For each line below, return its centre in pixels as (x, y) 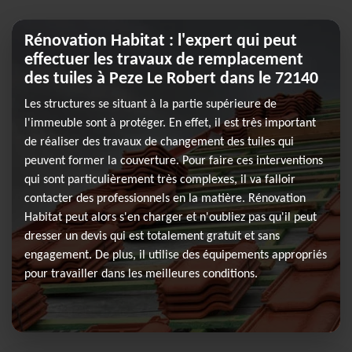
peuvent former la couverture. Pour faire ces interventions (174, 161)
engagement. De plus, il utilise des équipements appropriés (176, 255)
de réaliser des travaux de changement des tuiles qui (159, 142)
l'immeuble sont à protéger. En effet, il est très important (170, 123)
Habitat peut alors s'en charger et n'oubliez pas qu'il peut (170, 218)
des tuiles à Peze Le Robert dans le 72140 (171, 79)
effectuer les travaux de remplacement (164, 60)
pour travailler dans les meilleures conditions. (141, 274)
